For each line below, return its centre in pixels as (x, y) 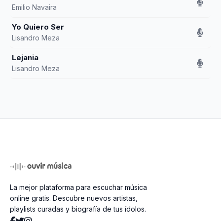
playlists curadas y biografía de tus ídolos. (78, 209)
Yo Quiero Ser (38, 27)
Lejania (25, 57)
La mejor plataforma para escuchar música (78, 187)
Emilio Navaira (34, 7)
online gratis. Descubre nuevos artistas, (74, 198)
